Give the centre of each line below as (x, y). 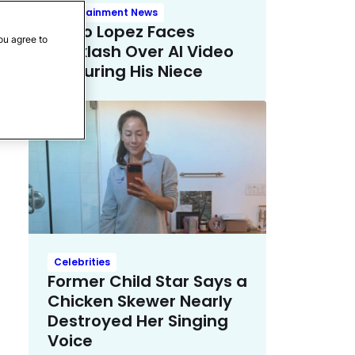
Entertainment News (106, 12)
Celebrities (82, 262)
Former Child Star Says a (147, 282)
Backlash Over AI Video (141, 51)
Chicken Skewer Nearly (140, 302)
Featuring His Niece (125, 71)
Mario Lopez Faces (121, 31)
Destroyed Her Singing (138, 321)
